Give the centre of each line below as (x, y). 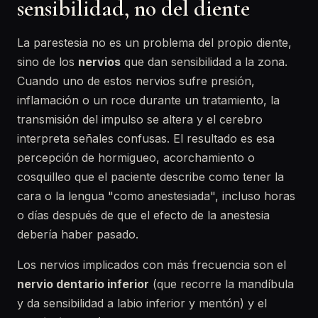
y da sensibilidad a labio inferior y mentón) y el (142, 303)
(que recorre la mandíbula (221, 284)
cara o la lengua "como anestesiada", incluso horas (156, 196)
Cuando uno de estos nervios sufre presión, (136, 81)
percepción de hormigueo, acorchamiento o (136, 158)
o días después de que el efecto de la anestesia (143, 215)
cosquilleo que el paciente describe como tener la (150, 177)
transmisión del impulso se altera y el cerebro (140, 119)
